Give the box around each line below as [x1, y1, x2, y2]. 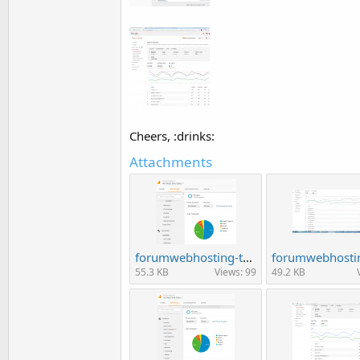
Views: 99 [215, 264, 256, 279]
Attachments [129, 152, 212, 171]
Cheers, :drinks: [129, 127, 215, 144]
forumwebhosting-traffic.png [243, 248, 252, 265]
